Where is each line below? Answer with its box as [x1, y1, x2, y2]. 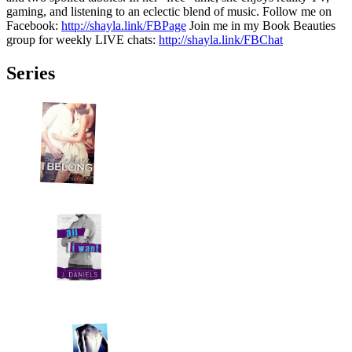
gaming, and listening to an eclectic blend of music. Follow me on [6, 5, 332, 18]
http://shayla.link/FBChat [159, 33, 283, 46]
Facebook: [6, 19, 61, 32]
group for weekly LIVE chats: [6, 33, 159, 46]
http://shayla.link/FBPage [61, 19, 186, 32]
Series [6, 62, 55, 83]
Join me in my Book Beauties [186, 19, 335, 32]
